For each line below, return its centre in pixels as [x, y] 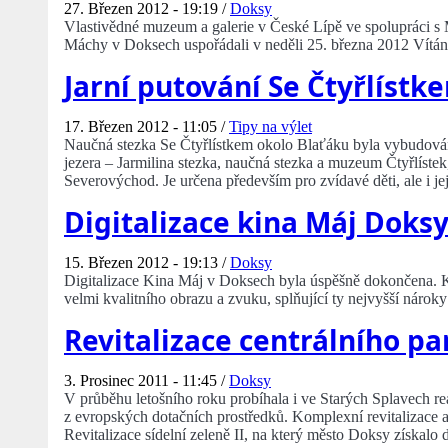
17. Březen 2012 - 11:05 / [146, 127]
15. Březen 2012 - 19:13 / [147, 263]
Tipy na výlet [270, 127]
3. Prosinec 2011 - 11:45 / [146, 381]
